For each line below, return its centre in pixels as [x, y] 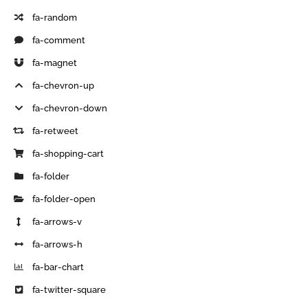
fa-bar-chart [58, 267]
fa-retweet [56, 131]
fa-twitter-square [69, 289]
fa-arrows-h [58, 244]
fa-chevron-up [64, 85]
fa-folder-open [64, 199]
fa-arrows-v [57, 221]
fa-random [55, 17]
